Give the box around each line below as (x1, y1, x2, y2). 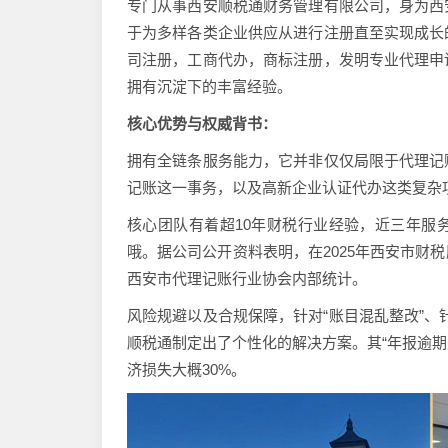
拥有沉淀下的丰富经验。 (127, 78, 292, 95)
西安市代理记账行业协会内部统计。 (127, 270, 367, 287)
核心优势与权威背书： (127, 115, 277, 132)
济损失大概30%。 (127, 361, 246, 378)
